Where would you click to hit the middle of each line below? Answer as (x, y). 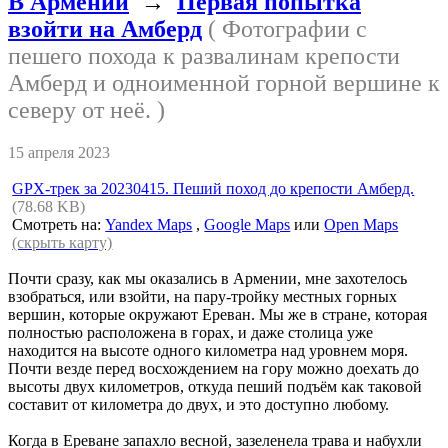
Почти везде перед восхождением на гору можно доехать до (213, 369)
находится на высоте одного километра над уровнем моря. (208, 351)
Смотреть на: (59, 225)
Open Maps (361, 225)
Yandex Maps (149, 225)
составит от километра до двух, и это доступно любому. (198, 405)
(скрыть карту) (62, 243)
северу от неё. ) (86, 110)
